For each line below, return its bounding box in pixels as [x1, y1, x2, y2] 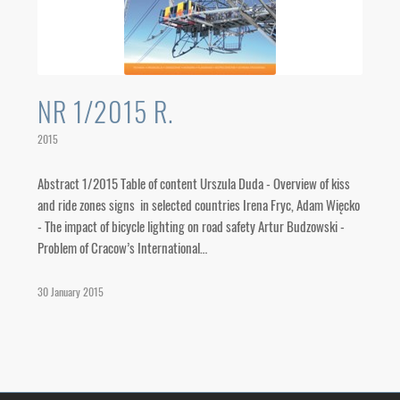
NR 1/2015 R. [37, 91, 173, 131]
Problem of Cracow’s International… [37, 237, 207, 257]
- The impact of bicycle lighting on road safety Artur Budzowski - [37, 216, 345, 236]
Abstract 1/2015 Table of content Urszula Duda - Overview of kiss [37, 173, 350, 193]
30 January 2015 [37, 284, 104, 300]
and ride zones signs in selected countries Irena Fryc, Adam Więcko [37, 195, 360, 214]
